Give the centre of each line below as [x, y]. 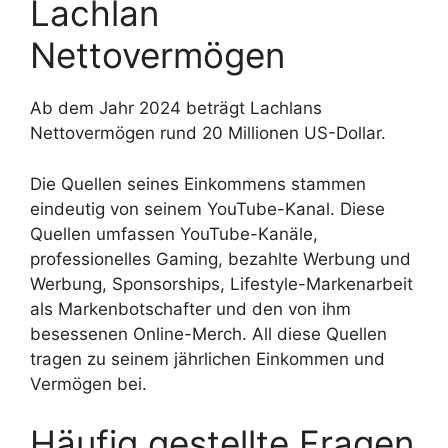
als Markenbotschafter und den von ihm [190, 308]
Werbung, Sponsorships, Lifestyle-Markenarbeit [221, 283]
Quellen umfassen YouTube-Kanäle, [174, 233]
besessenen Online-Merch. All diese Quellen [208, 333]
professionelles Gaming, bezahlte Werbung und [220, 258]
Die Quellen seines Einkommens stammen [198, 183]
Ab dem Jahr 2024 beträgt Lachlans [176, 108]
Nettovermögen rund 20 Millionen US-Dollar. [208, 133]
